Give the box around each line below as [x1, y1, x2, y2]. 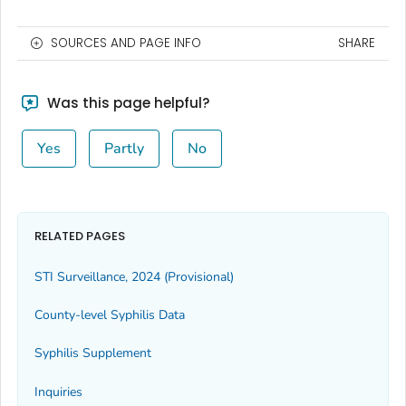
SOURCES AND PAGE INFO [51, 34, 201, 52]
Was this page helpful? [43, 92, 209, 112]
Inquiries [34, 382, 82, 401]
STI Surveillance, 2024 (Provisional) [34, 267, 234, 285]
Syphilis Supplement [34, 344, 151, 362]
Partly [103, 138, 144, 159]
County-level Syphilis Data [34, 305, 185, 324]
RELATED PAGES [34, 227, 125, 246]
